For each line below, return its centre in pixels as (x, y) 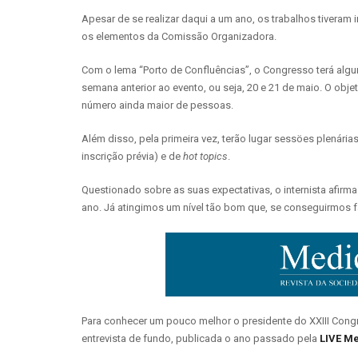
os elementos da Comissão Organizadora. (179, 36)
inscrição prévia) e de (132, 156)
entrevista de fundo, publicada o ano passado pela (201, 338)
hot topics (205, 156)
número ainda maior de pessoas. (157, 105)
